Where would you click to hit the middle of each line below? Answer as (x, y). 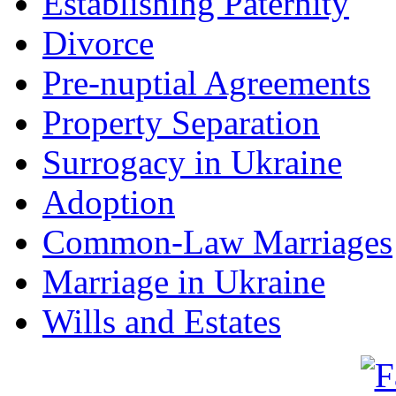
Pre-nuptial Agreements (206, 82)
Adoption (109, 202)
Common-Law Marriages (217, 241)
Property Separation (181, 122)
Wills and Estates (162, 321)
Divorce (98, 42)
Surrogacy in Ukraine (192, 162)
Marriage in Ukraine (184, 281)
